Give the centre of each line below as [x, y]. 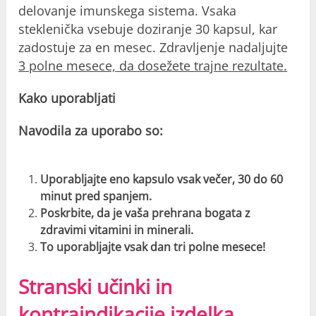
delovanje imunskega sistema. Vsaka [128, 10]
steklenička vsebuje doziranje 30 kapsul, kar [148, 29]
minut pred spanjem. [96, 196]
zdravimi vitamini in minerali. [116, 230]
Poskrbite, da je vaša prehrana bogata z [145, 213]
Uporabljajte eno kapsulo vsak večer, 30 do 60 [161, 179]
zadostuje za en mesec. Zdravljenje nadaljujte [153, 47]
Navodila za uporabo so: [91, 130]
